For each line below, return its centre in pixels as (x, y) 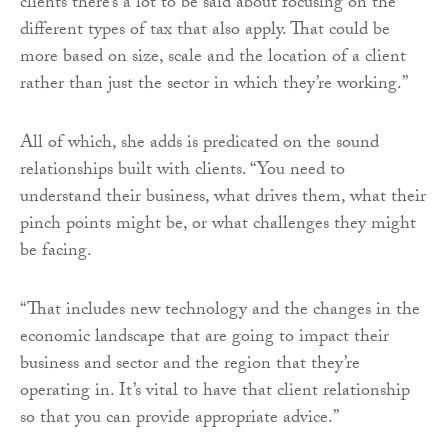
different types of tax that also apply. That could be (205, 31)
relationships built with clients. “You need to (182, 171)
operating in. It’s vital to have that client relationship (215, 392)
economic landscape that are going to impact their (204, 338)
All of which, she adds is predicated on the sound (199, 144)
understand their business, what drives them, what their (223, 198)
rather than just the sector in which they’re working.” (214, 85)
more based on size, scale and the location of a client (213, 58)
